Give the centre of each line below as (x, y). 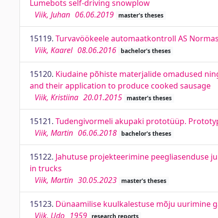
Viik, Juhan (52, 15)
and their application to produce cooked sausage (120, 86)
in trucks (46, 168)
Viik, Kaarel (54, 50)
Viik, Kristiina (56, 97)
